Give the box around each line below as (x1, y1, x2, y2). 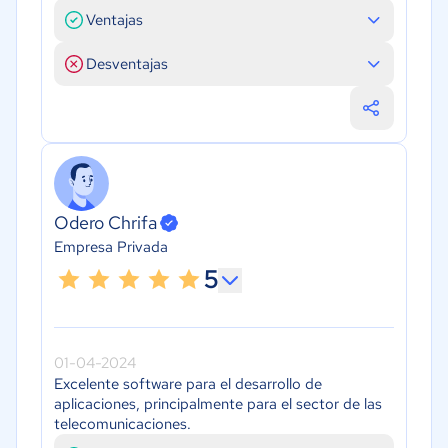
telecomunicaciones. (54, 414, 191, 435)
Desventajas (86, 53, 168, 74)
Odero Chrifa (54, 211, 157, 235)
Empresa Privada (54, 237, 168, 258)
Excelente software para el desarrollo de (54, 374, 322, 395)
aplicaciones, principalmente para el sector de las (54, 394, 382, 415)
